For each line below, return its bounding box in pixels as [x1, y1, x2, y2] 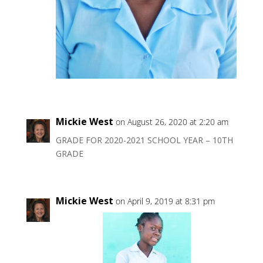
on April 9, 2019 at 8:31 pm [115, 195, 215, 207]
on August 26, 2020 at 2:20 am [115, 116, 228, 128]
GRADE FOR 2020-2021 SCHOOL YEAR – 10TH [55, 134, 233, 146]
